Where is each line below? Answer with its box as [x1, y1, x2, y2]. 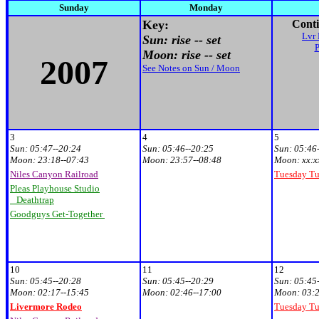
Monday [189, 2, 223, 13]
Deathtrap [16, 194, 54, 205]
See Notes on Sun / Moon [142, 63, 240, 73]
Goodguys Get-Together [10, 209, 105, 219]
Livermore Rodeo [10, 301, 82, 312]
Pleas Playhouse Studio [10, 183, 100, 194]
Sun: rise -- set [142, 33, 221, 47]
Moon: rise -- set [142, 48, 231, 62]
